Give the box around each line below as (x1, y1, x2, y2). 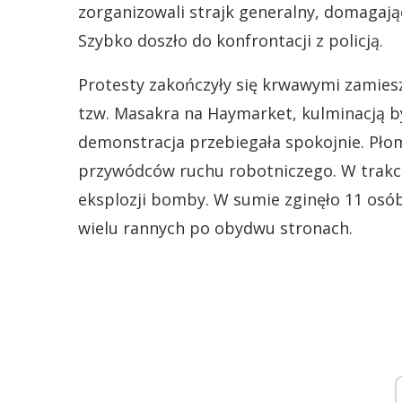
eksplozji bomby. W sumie (78, 188, 284, 210)
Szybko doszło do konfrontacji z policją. (78, 30, 383, 51)
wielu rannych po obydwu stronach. (78, 217, 353, 239)
